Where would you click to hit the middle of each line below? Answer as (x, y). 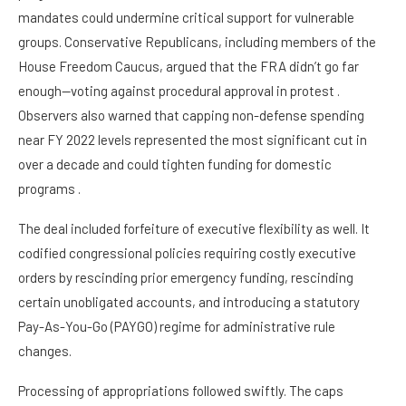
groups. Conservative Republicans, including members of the (197, 42)
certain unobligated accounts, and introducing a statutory (189, 302)
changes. (45, 351)
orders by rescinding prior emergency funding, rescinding (186, 278)
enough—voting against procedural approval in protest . (179, 91)
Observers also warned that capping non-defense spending (191, 116)
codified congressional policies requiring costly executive (187, 253)
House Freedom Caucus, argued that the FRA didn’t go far (188, 67)
